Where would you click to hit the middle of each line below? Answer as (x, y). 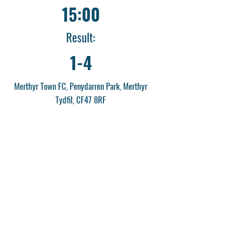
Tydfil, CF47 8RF (81, 99)
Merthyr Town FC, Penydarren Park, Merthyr (81, 86)
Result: (81, 37)
